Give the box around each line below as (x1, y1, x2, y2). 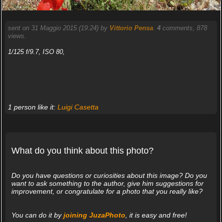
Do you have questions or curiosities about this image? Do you (11, 171, 207, 179)
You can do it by (11, 211, 63, 219)
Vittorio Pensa (109, 24, 153, 32)
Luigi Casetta (57, 103, 99, 111)
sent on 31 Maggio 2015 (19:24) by (7, 24, 110, 32)
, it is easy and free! (125, 211, 187, 219)
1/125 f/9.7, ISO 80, (7, 48, 65, 55)
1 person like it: (7, 103, 57, 111)
